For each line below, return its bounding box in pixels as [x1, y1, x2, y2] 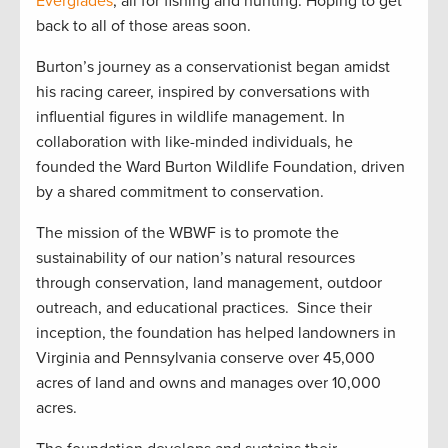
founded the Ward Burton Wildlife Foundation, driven [36, 157, 405, 178]
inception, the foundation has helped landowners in [36, 323, 396, 344]
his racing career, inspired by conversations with [36, 82, 370, 103]
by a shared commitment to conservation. [36, 182, 324, 203]
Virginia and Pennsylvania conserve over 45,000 [36, 348, 375, 369]
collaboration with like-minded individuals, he [36, 132, 353, 153]
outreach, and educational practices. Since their [36, 298, 372, 319]
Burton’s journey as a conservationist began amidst [36, 57, 390, 78]
